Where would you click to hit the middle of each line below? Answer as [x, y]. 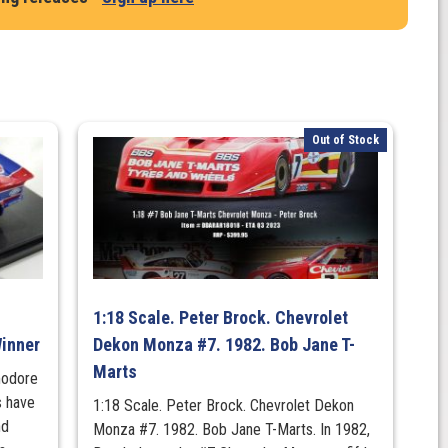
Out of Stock [345, 140]
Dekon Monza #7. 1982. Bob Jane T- [224, 345]
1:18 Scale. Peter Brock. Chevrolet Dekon [224, 406]
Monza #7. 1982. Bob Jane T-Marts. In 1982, [232, 430]
